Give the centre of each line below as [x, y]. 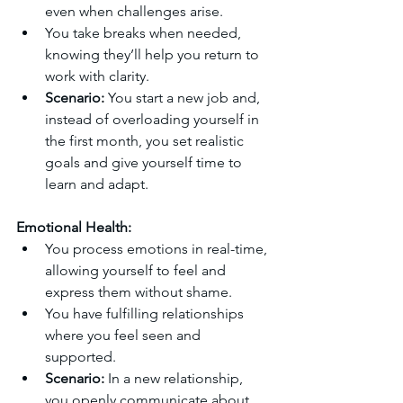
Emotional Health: [74, 227]
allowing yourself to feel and [137, 270]
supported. [81, 357]
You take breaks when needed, [145, 33]
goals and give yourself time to [145, 162]
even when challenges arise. [134, 11]
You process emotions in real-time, [158, 249]
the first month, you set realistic [146, 141]
